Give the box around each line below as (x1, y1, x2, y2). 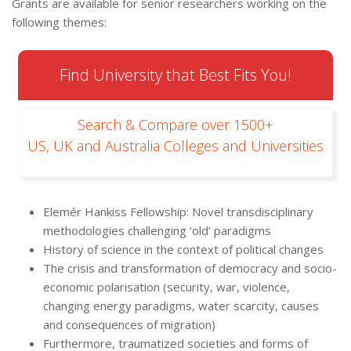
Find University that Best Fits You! (60, 64, 291, 86)
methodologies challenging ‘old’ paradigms (43, 223, 271, 239)
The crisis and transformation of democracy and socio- (43, 260, 337, 277)
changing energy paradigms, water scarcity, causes (43, 298, 319, 314)
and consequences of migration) (43, 317, 215, 333)
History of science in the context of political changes (43, 241, 324, 258)
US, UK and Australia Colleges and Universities (27, 136, 324, 156)
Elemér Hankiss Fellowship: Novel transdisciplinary (43, 204, 313, 220)
